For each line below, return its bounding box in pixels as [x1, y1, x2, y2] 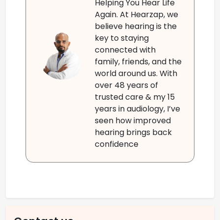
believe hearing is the [95, 20, 177, 32]
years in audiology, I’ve [95, 103, 180, 114]
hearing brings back [95, 126, 172, 138]
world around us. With [95, 67, 177, 79]
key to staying [95, 32, 149, 44]
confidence [95, 138, 138, 150]
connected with [95, 44, 156, 55]
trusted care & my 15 [95, 91, 175, 103]
